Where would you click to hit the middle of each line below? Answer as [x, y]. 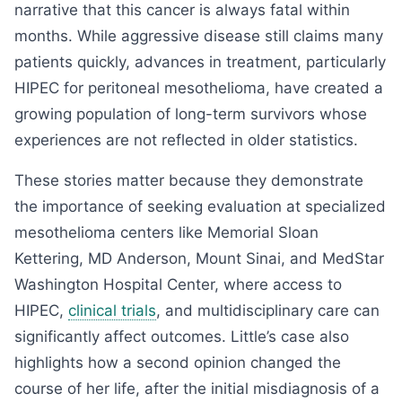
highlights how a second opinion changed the [178, 363]
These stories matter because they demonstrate [189, 180]
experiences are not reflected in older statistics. [186, 140]
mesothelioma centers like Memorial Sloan [166, 232]
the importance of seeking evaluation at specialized [200, 206]
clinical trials [112, 310]
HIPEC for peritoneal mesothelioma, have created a [199, 88]
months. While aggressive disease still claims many [199, 36]
